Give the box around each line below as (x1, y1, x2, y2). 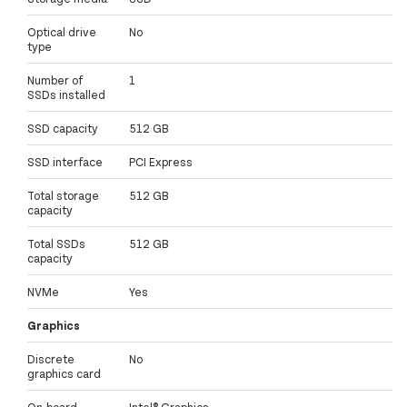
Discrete (27, 352, 74, 367)
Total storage (27, 188, 99, 203)
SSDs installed (27, 87, 105, 103)
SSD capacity (27, 121, 98, 136)
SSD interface (27, 154, 103, 170)
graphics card (27, 366, 101, 382)
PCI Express (129, 154, 193, 170)
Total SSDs (27, 236, 85, 252)
